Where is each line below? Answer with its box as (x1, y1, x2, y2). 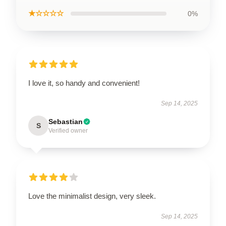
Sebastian (48, 118, 83, 126)
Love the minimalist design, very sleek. (28, 192, 156, 200)
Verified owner (48, 127, 88, 134)
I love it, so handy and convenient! (28, 79, 140, 87)
